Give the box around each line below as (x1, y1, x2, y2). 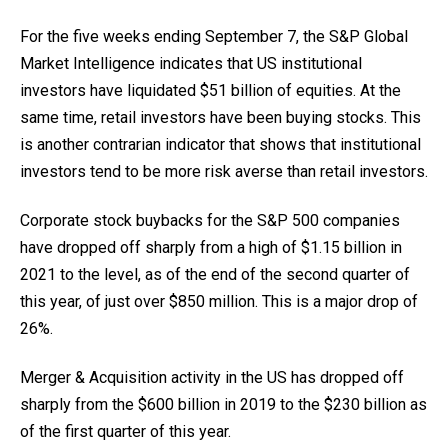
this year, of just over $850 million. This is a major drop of (20, 292, 418, 311)
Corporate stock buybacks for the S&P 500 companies (20, 211, 400, 230)
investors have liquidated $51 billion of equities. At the (20, 81, 401, 100)
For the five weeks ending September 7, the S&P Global (20, 27, 408, 46)
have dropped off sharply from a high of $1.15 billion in (20, 238, 402, 257)
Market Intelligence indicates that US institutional (20, 54, 362, 73)
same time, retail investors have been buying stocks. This (20, 108, 421, 127)
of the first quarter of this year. (20, 422, 231, 441)
